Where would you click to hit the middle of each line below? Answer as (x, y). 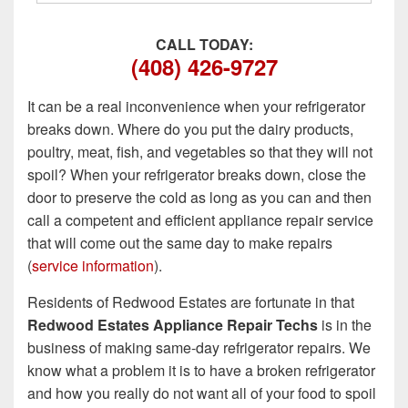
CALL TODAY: (204, 45)
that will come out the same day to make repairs (180, 243)
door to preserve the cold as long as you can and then (199, 198)
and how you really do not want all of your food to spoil (202, 393)
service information (93, 266)
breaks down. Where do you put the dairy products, (190, 129)
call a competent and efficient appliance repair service (200, 220)
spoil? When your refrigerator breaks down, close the (197, 175)
